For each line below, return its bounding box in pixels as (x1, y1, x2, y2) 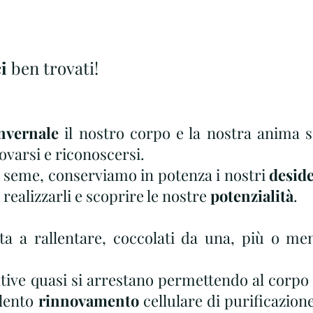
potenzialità (210, 185, 293, 206)
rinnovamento (34, 290, 139, 311)
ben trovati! (7, 57, 99, 79)
